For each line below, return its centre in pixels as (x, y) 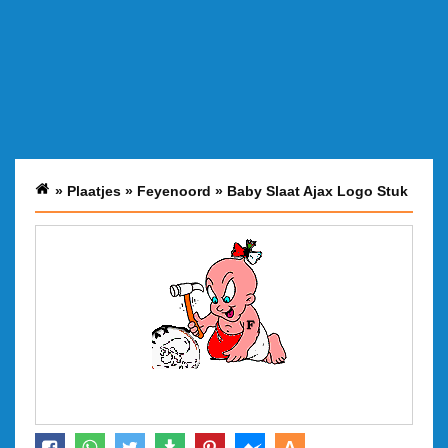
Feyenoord (174, 191)
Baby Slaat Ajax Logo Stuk (317, 191)
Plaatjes (94, 191)
